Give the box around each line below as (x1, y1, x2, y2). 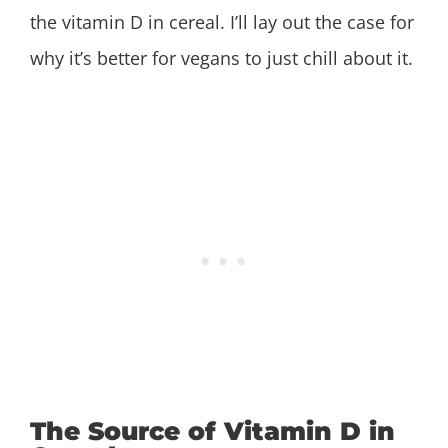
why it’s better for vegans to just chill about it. (30, 46, 413, 71)
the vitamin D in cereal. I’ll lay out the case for (30, 10, 414, 35)
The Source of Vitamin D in (30, 415, 395, 446)
